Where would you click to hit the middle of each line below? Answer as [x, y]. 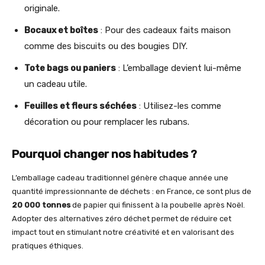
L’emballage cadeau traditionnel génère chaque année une [120, 178]
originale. [42, 9]
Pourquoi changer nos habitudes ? [104, 154]
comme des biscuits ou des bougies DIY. [106, 46]
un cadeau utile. [56, 84]
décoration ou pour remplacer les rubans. [107, 122]
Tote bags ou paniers [70, 68]
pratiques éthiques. [48, 246]
